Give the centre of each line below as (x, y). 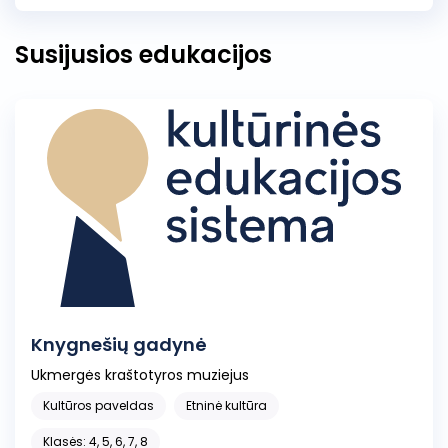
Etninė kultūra (226, 406)
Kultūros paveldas (98, 406)
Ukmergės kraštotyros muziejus (140, 375)
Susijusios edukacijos (143, 55)
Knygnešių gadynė (119, 345)
